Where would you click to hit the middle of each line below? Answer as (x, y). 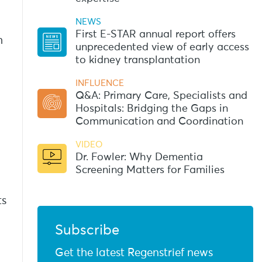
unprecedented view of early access (162, 47)
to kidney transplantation (137, 60)
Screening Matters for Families (150, 170)
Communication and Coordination (159, 122)
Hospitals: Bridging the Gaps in (151, 109)
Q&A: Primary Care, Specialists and (161, 96)
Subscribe (87, 230)
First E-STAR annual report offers (155, 35)
